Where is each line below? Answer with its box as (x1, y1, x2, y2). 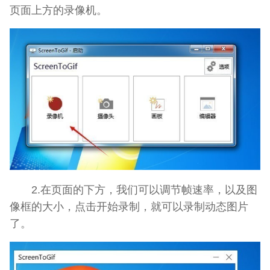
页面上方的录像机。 (10, 4, 107, 17)
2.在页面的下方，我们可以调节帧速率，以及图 (10, 183, 257, 196)
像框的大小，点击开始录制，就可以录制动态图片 (10, 200, 248, 213)
